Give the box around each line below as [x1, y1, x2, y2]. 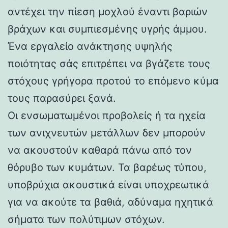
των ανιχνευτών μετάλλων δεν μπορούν [8, 126, 206, 139]
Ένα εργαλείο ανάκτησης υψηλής [8, 40, 173, 52]
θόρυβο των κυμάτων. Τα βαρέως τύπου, [8, 161, 207, 174]
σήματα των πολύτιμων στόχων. [8, 213, 165, 225]
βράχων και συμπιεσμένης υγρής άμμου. [8, 22, 207, 35]
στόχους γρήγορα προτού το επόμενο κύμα [8, 74, 219, 87]
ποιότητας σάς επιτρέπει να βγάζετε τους [8, 57, 210, 70]
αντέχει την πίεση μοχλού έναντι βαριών [8, 5, 208, 18]
